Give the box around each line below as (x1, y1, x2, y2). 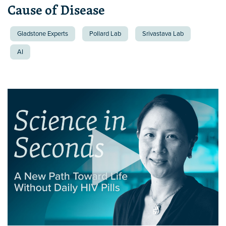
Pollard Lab (89, 29, 121, 38)
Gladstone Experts (17, 29, 68, 38)
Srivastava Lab (142, 29, 184, 38)
